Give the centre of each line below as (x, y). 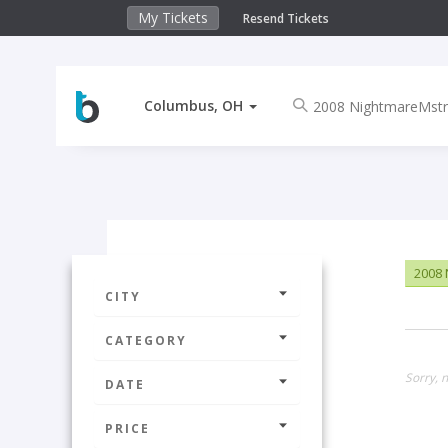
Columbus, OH (193, 105)
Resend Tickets (286, 18)
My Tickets (173, 17)
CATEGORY (146, 340)
